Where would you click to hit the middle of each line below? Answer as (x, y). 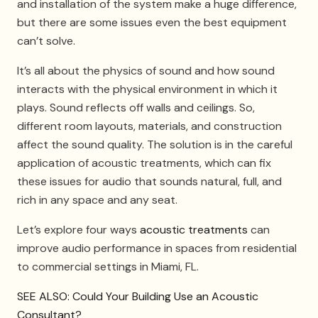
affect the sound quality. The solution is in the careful (155, 144)
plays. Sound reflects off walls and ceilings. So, (136, 107)
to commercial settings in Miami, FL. (108, 266)
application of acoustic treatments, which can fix (144, 163)
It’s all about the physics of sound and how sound (146, 70)
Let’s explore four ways (78, 229)
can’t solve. (46, 40)
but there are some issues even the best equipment (152, 22)
